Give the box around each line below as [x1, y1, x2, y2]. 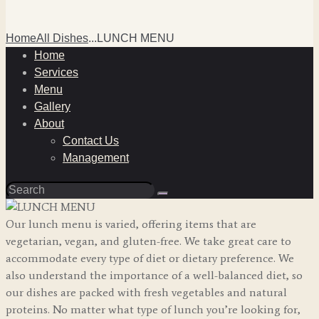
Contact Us [63, 134, 119, 147]
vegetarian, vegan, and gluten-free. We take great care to [6, 234, 291, 249]
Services [34, 66, 78, 78]
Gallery [34, 100, 70, 113]
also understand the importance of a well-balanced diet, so [6, 268, 303, 283]
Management [63, 151, 129, 164]
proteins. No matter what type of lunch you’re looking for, [6, 303, 300, 317]
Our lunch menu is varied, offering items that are [6, 217, 256, 231]
